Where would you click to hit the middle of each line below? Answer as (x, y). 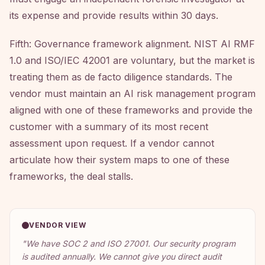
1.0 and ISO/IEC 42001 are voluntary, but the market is (132, 60)
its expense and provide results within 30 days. (114, 15)
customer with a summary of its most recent (109, 127)
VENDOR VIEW (58, 225)
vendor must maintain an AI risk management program (132, 93)
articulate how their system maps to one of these (119, 160)
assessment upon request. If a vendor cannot (112, 143)
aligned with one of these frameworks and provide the (131, 110)
